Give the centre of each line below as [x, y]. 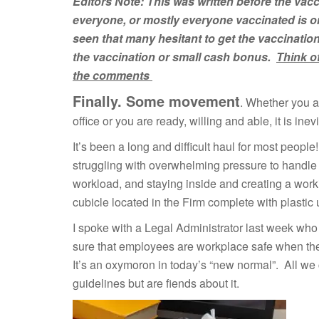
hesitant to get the [208, 38]
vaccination [124, 57]
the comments [113, 75]
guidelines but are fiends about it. [156, 283]
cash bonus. [239, 57]
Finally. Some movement [156, 101]
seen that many [115, 38]
